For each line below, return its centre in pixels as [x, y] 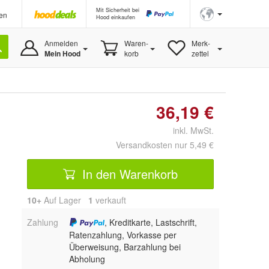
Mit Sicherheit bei [118, 10]
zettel [200, 53]
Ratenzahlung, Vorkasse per [122, 235]
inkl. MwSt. [189, 130]
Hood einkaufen [116, 17]
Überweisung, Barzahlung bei [125, 247]
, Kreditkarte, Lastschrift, [151, 222]
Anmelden [61, 43]
